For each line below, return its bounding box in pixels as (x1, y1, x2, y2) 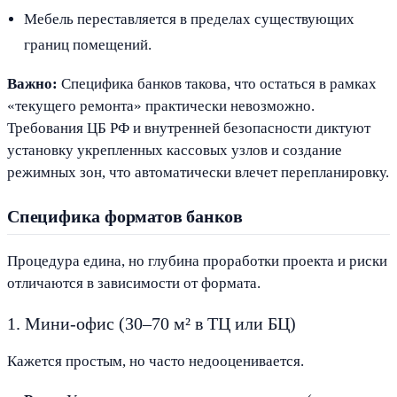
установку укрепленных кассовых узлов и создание (7, 142, 342, 160)
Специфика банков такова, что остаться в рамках (58, 75, 377, 93)
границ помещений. (24, 36, 152, 54)
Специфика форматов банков (7, 206, 243, 227)
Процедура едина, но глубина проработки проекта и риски (7, 252, 387, 269)
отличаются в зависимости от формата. (7, 274, 261, 292)
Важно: (7, 75, 58, 93)
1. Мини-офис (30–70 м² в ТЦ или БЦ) (7, 313, 296, 333)
